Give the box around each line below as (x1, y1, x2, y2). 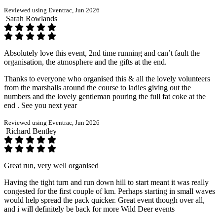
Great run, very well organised (4, 161, 99, 170)
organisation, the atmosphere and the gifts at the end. (4, 57, 167, 66)
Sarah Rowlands (6, 14, 57, 23)
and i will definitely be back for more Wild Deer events (4, 204, 175, 213)
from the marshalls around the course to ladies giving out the (4, 83, 191, 92)
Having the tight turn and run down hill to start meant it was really (4, 178, 209, 186)
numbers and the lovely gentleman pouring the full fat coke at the (4, 92, 206, 101)
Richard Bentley (6, 126, 57, 135)
